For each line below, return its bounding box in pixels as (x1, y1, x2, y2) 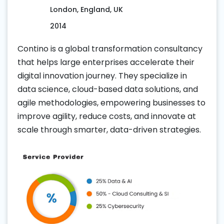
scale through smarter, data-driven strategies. (17, 123, 201, 135)
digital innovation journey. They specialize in (17, 69, 187, 81)
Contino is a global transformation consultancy (17, 42, 202, 54)
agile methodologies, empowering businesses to (17, 96, 205, 108)
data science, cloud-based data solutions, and (17, 83, 198, 95)
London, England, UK (50, 4, 123, 14)
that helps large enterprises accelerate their (17, 56, 194, 68)
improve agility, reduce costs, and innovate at (17, 110, 196, 122)
